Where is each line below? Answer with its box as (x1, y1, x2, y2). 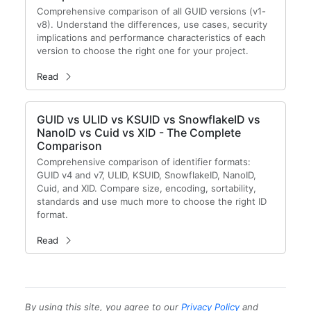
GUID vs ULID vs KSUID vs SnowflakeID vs (37, 112, 260, 126)
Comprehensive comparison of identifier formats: (37, 156, 251, 167)
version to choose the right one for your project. (37, 45, 249, 56)
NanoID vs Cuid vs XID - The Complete (37, 126, 241, 140)
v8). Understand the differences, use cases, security (37, 19, 267, 30)
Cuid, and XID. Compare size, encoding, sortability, (37, 183, 256, 194)
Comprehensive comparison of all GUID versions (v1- (37, 6, 266, 17)
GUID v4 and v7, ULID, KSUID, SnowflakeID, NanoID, (37, 169, 256, 180)
